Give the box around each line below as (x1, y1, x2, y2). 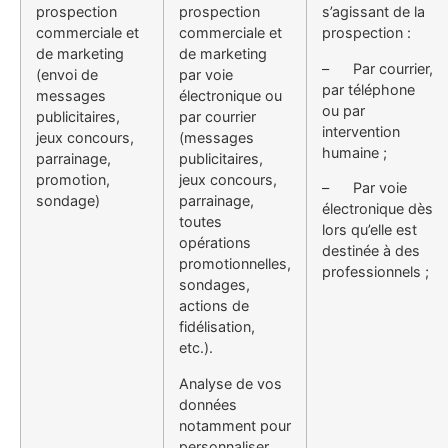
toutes (179, 213, 222, 231)
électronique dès (322, 199, 433, 217)
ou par (322, 101, 365, 119)
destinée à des (322, 241, 420, 259)
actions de (179, 297, 249, 315)
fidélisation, (179, 318, 255, 336)
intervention (322, 122, 400, 140)
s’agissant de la (322, 3, 425, 21)
